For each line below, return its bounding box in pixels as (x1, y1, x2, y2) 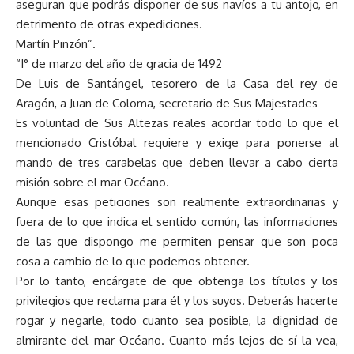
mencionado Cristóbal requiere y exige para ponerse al (16, 135, 338, 151)
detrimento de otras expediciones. (16, 17, 202, 32)
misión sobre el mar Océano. (16, 175, 169, 190)
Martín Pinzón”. (16, 36, 96, 52)
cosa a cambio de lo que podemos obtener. (16, 254, 250, 269)
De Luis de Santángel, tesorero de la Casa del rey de (16, 76, 338, 92)
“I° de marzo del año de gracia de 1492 (16, 56, 222, 72)
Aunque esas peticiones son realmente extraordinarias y (16, 194, 338, 210)
